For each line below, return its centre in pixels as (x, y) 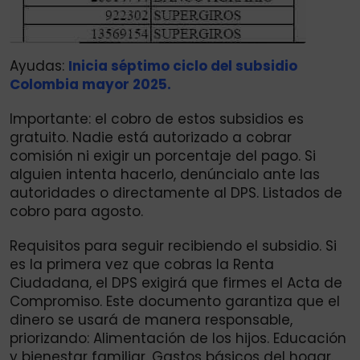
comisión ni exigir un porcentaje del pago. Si (163, 156)
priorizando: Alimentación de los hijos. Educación (178, 339)
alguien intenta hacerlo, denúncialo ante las (165, 175)
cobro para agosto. (76, 212)
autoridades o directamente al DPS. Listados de (176, 193)
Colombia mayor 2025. (90, 85)
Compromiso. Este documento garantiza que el (175, 302)
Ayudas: (39, 66)
